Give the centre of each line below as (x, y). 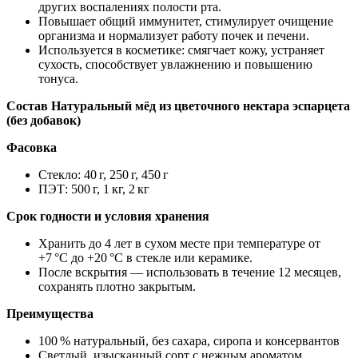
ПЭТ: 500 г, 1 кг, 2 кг (94, 189)
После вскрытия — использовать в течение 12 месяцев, (190, 272)
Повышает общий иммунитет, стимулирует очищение (186, 21)
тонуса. (58, 78)
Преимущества (50, 313)
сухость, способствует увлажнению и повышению (175, 64)
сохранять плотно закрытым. (117, 286)
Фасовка (32, 147)
